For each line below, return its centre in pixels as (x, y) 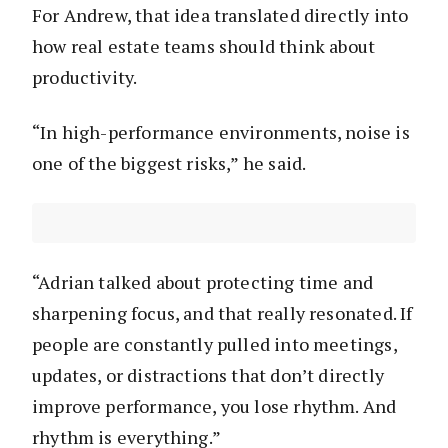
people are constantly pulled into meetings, (214, 343)
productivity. (85, 76)
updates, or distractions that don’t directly (208, 374)
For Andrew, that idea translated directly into (220, 14)
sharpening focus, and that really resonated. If (222, 312)
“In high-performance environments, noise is (221, 131)
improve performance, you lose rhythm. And (214, 405)
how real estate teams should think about (204, 45)
